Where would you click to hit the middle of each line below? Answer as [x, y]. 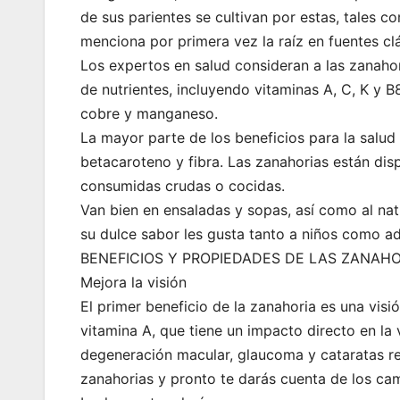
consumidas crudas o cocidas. [183, 186]
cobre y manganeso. [149, 114]
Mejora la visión [133, 283]
